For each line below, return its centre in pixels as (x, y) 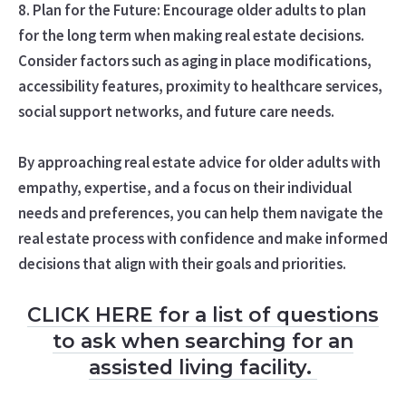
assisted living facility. (203, 367)
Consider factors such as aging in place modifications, (194, 60)
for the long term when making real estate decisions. (191, 35)
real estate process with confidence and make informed (203, 238)
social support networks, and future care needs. (176, 111)
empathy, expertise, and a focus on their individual (184, 187)
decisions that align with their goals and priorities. (182, 263)
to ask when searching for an (203, 340)
